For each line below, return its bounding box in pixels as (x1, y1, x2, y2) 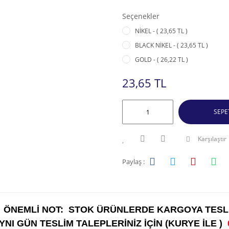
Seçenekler (122, 11, 159, 21)
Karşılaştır (198, 134, 226, 143)
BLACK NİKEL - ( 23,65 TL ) (135, 41, 208, 50)
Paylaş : (122, 156, 145, 166)
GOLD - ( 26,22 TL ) (135, 55, 188, 64)
